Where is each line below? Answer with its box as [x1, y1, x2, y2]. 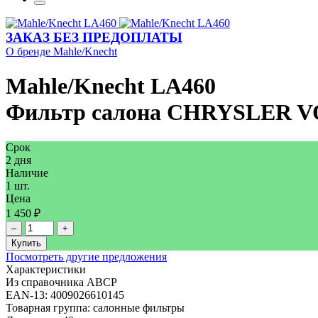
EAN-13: [6, 288, 50, 301]
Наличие [6, 166, 48, 179]
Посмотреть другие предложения [6, 250, 167, 263]
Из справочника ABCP [6, 275, 117, 288]
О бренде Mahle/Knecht [6, 45, 117, 57]
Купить [11, 237, 41, 248]
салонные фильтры [93, 301, 185, 314]
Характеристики [6, 263, 86, 275]
